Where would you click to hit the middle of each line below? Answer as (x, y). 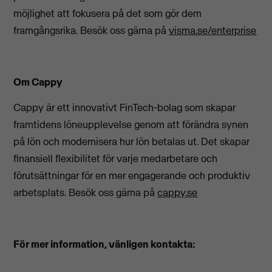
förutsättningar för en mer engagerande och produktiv (132, 176)
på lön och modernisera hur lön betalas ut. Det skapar (132, 142)
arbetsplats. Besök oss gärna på (86, 193)
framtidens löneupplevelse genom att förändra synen (131, 125)
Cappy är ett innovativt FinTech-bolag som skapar (125, 108)
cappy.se (178, 193)
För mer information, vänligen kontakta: (105, 244)
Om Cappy (38, 82)
